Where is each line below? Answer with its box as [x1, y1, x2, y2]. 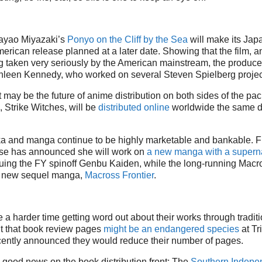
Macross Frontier [85, 170, 154, 180]
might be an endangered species [104, 223, 239, 234]
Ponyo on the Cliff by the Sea [67, 34, 188, 44]
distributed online [98, 102, 170, 112]
